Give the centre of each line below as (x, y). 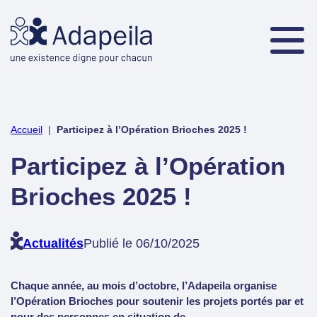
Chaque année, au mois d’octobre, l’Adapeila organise (144, 286)
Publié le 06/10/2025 (141, 243)
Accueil (27, 129)
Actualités (53, 243)
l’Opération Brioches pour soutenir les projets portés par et (157, 302)
